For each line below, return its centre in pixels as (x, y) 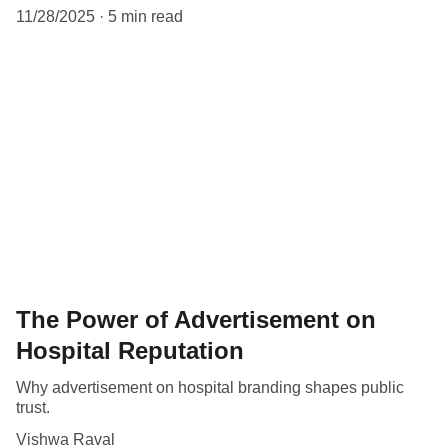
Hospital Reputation (130, 351)
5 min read (145, 16)
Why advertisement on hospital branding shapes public (210, 388)
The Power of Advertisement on (196, 320)
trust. (33, 408)
